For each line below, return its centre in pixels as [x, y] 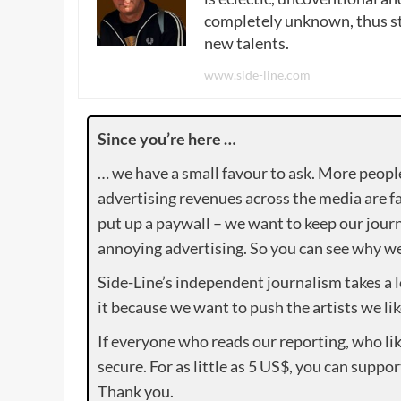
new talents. [247, 43]
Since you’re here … [167, 138]
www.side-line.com [257, 74]
